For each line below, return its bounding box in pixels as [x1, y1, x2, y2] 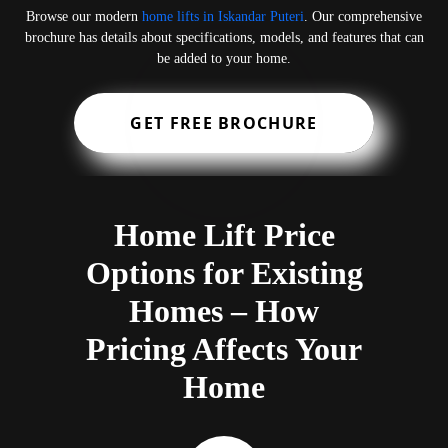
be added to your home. [157, 51, 291, 67]
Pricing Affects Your [86, 330, 362, 367]
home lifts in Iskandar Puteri [142, 9, 304, 25]
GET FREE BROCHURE [130, 112, 318, 135]
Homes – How [129, 292, 319, 329]
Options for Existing [85, 254, 363, 291]
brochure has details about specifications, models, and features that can [24, 30, 424, 46]
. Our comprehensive [304, 9, 422, 25]
